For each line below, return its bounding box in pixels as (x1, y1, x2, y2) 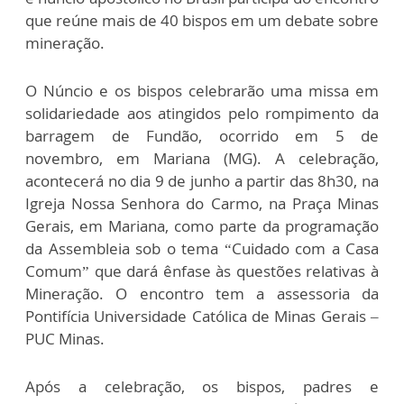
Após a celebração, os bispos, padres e (25, 376, 379, 397)
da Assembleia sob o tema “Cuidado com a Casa (25, 238, 379, 259)
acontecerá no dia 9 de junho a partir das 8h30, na (25, 170, 379, 191)
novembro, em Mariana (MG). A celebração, (25, 148, 379, 169)
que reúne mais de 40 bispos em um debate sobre (25, 10, 379, 31)
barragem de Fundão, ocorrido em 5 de (25, 125, 379, 146)
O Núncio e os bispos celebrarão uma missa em (25, 80, 379, 101)
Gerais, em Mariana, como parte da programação (25, 216, 379, 236)
